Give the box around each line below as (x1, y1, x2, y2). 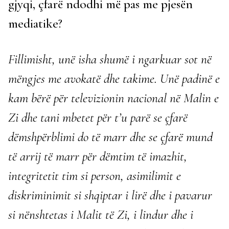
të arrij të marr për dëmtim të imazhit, (8, 148, 187, 164)
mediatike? (8, 15, 62, 31)
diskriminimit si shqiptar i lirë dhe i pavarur (8, 187, 212, 203)
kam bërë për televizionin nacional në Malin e (8, 90, 219, 106)
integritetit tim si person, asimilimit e (8, 168, 181, 184)
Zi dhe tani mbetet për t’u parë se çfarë (8, 109, 188, 125)
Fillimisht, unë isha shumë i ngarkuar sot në (8, 51, 212, 67)
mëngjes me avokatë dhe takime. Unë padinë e (8, 71, 220, 86)
